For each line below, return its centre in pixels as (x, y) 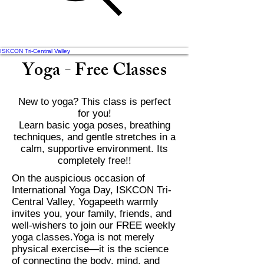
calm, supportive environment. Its (94, 149)
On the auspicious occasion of (78, 179)
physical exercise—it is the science (90, 249)
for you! (94, 114)
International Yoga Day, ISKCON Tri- (92, 190)
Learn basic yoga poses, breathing (94, 126)
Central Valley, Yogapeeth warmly (85, 202)
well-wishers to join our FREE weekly (94, 226)
